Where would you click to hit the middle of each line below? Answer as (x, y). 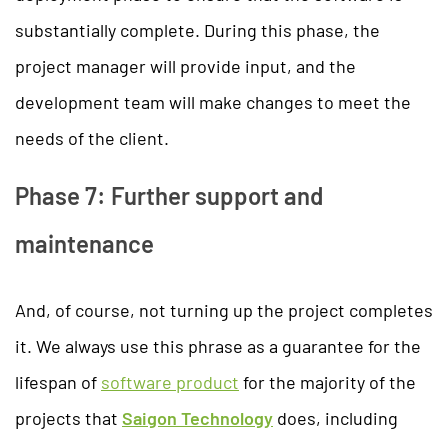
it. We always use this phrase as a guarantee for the (218, 345)
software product (170, 381)
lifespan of (58, 381)
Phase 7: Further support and (169, 195)
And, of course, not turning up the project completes (224, 309)
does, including (335, 417)
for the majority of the (327, 381)
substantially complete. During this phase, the (197, 29)
